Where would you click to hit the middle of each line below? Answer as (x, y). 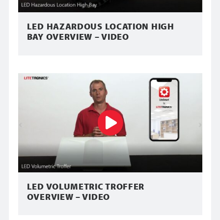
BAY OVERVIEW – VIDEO (78, 37)
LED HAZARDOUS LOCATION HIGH (100, 27)
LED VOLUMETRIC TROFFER (86, 186)
